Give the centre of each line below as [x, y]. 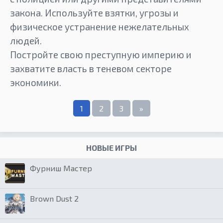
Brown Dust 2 [54, 198]
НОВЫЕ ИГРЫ [111, 147]
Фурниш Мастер [61, 168]
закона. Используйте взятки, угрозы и [94, 12]
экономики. [36, 82]
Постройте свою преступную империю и [101, 54]
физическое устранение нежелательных [100, 26]
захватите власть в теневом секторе [91, 68]
